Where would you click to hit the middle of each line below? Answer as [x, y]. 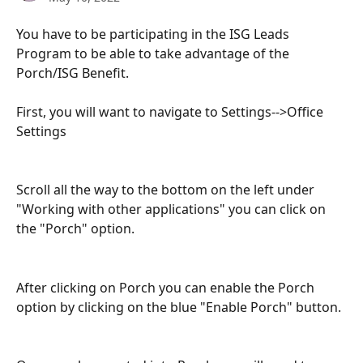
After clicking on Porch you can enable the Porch [167, 287]
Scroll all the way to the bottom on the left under [167, 190]
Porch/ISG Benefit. [73, 73]
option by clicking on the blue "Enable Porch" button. [179, 307]
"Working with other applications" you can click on [173, 209]
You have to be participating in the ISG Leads [154, 34]
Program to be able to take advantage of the [154, 53]
